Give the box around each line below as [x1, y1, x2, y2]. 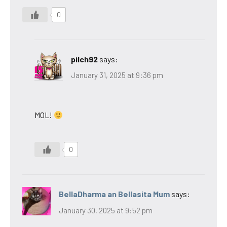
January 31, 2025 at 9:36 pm [71, 70, 163, 80]
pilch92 [71, 54, 98, 64]
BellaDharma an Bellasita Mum [59, 189, 170, 199]
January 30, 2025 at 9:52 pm [59, 205, 153, 215]
